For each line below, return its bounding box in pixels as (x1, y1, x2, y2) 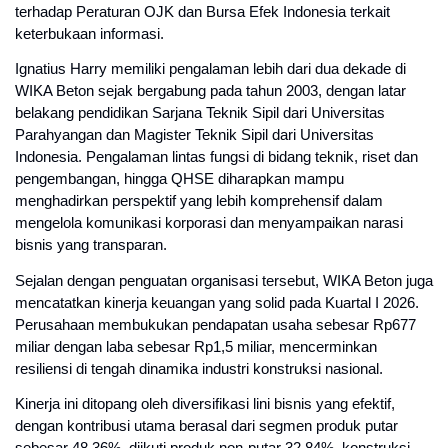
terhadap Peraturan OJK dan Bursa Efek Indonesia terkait (15, 4, 390, 21)
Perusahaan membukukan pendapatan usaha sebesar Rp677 (15, 316, 416, 333)
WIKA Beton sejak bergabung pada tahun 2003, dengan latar (15, 83, 406, 100)
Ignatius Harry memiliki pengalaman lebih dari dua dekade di (15, 61, 406, 78)
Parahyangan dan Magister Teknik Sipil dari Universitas (15, 127, 374, 144)
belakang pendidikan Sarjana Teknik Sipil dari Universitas (15, 105, 385, 122)
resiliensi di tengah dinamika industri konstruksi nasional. (15, 360, 383, 377)
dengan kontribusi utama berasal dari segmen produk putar (15, 418, 398, 435)
